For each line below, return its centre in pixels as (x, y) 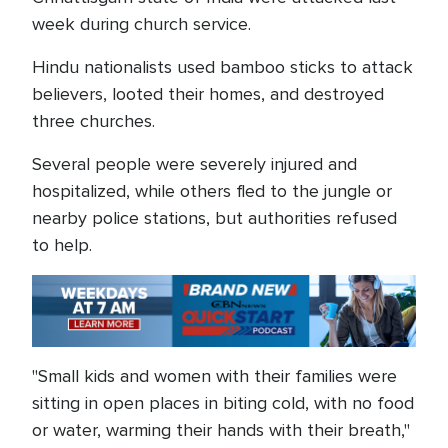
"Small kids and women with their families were (214, 376)
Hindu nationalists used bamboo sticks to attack (222, 67)
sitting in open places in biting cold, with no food (223, 403)
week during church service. (141, 24)
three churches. (93, 121)
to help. (64, 245)
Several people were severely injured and (194, 164)
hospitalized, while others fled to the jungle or (212, 191)
